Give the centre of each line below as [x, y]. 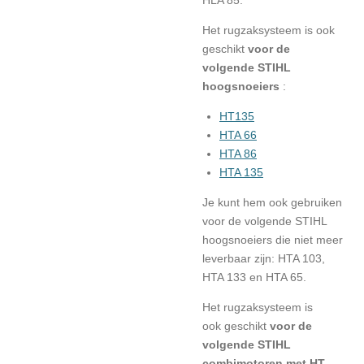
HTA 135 [241, 172]
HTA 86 [238, 154]
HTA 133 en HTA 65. [254, 277]
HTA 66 [238, 135]
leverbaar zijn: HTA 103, [264, 258]
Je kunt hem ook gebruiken [272, 202]
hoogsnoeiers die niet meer [273, 240]
